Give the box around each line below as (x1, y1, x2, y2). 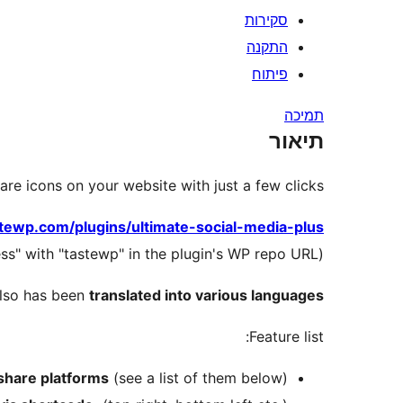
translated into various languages (89, 286, 324, 305)
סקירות (245, 11, 288, 30)
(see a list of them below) (109, 369, 288, 388)
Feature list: (249, 327, 324, 346)
